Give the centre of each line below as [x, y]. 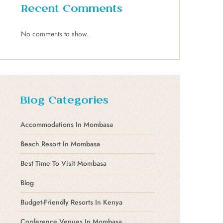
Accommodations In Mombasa [67, 124]
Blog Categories [64, 101]
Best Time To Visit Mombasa [63, 163]
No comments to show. [55, 34]
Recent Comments [72, 9]
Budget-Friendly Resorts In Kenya [71, 202]
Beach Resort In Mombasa [60, 144]
